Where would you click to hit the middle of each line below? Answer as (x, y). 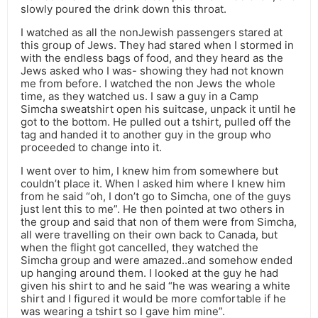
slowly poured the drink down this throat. (124, 9)
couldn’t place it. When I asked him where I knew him (153, 184)
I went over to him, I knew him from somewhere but (149, 171)
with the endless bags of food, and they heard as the (152, 58)
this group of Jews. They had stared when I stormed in (157, 45)
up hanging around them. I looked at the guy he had (149, 273)
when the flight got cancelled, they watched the (139, 248)
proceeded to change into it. (91, 148)
